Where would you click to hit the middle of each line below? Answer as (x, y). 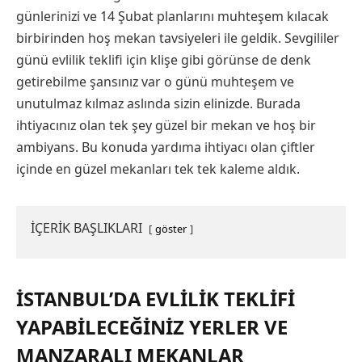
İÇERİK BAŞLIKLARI (86, 227)
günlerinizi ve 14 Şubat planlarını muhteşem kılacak (173, 16)
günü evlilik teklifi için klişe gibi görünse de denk (164, 59)
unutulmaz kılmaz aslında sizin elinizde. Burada (158, 103)
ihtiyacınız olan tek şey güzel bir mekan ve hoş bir (166, 125)
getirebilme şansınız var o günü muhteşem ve (155, 81)
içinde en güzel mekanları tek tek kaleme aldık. (158, 168)
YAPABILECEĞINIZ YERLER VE (152, 327)
